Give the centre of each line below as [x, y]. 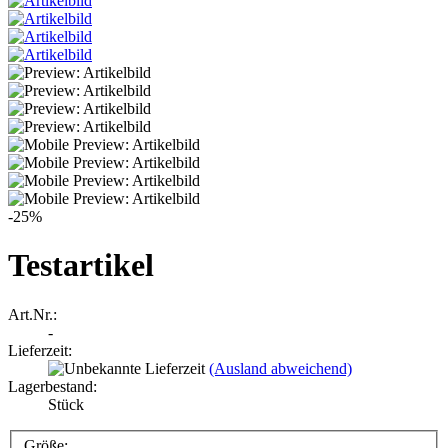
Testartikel [81, 265]
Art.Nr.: [32, 314]
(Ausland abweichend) [280, 368]
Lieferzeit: [40, 350]
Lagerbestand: [52, 386]
